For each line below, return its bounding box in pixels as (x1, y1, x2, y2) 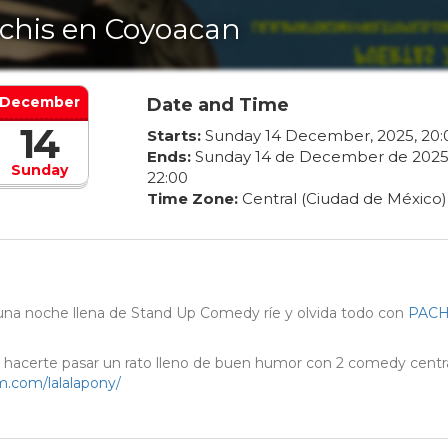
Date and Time (146, 94, 289, 117)
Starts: (146, 126, 201, 146)
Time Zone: (146, 189, 238, 209)
